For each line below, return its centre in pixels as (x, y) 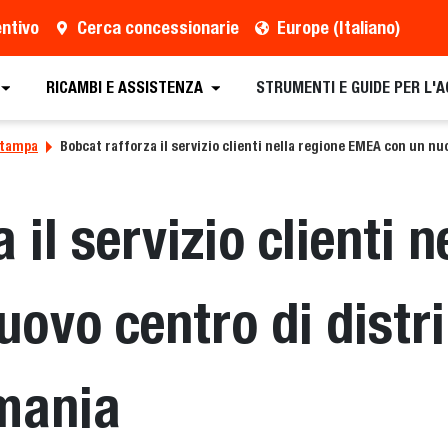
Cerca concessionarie (157, 28)
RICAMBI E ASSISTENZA (124, 88)
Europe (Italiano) (338, 28)
